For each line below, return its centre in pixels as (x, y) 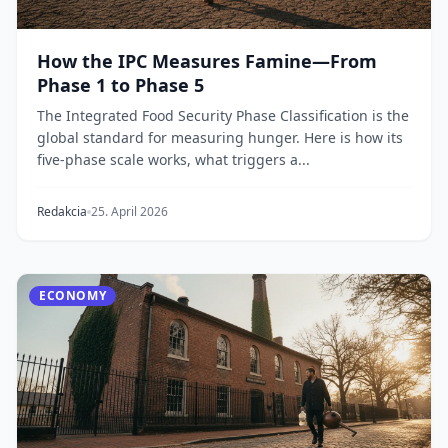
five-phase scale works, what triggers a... (173, 159)
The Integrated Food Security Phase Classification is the (223, 115)
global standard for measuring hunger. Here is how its (220, 137)
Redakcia (62, 211)
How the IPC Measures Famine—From (207, 61)
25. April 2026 (129, 211)
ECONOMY (73, 295)
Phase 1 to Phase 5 (120, 85)
